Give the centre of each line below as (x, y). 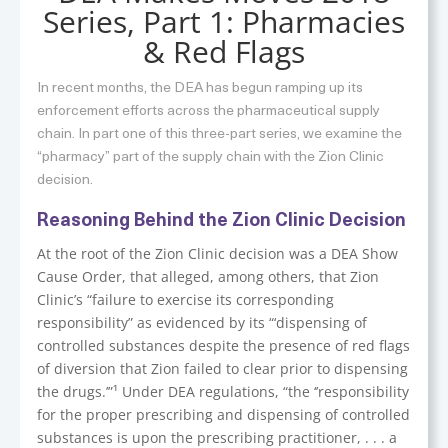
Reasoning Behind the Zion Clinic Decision (222, 221)
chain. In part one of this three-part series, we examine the (220, 134)
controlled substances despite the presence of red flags (224, 345)
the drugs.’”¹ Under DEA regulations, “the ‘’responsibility (223, 391)
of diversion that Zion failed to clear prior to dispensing (223, 368)
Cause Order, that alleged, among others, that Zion (208, 276)
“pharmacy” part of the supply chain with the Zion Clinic (211, 157)
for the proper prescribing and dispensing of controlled (224, 414)
